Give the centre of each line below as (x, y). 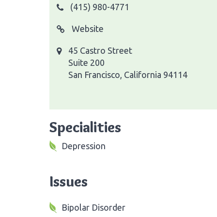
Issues (69, 181)
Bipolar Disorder (93, 207)
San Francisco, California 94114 (128, 74)
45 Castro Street (100, 50)
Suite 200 (86, 62)
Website (87, 28)
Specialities (85, 127)
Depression (84, 146)
